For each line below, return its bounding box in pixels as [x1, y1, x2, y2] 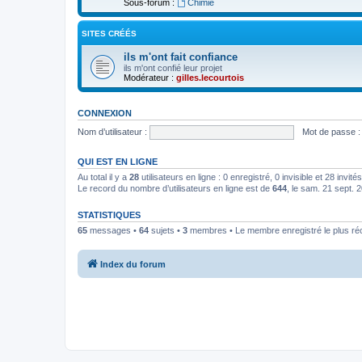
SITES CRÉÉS [82, 29, 137, 38]
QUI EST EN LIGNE [78, 157, 158, 166]
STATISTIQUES [78, 210, 141, 220]
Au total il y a [78, 172, 129, 182]
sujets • [149, 225, 183, 235]
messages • [87, 225, 139, 235]
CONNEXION [78, 108, 132, 118]
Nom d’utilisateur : [78, 126, 147, 137]
